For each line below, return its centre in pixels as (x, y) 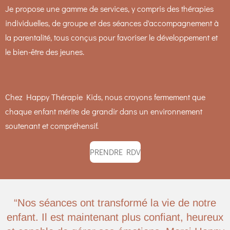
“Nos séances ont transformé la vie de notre (115, 203)
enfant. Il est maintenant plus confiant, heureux (115, 217)
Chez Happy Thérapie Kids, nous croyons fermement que (105, 97)
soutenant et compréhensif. (52, 125)
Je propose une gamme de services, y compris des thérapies (109, 8)
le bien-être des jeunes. (45, 51)
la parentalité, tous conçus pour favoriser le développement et (111, 37)
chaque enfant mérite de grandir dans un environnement (104, 111)
